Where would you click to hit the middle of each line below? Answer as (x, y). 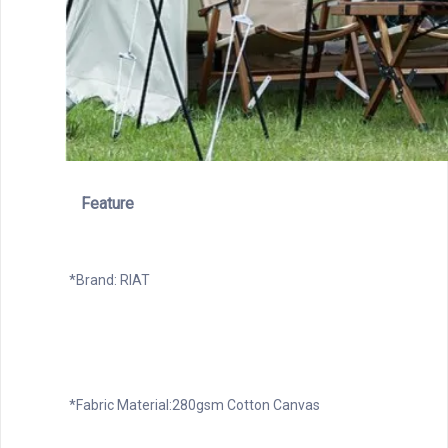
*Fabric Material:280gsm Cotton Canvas (194, 404)
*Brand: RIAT (109, 279)
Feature (107, 203)
